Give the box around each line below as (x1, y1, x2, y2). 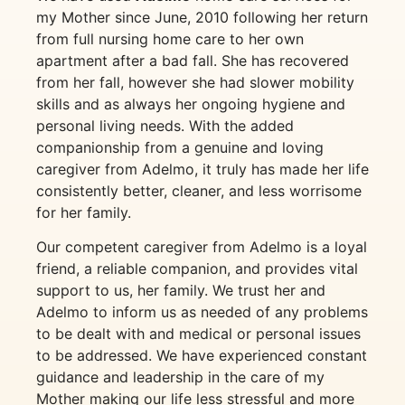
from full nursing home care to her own (36, 29, 304, 48)
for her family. (36, 202, 131, 221)
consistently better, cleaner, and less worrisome (36, 181, 362, 200)
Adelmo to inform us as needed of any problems (36, 303, 368, 322)
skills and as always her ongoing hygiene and (36, 94, 345, 113)
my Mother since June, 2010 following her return (36, 7, 368, 26)
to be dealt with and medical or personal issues (36, 325, 361, 344)
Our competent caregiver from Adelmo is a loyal (36, 238, 367, 257)
